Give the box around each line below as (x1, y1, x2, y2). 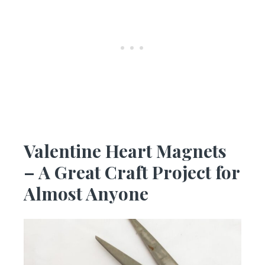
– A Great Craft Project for (24, 160, 240, 185)
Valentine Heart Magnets (24, 139, 227, 163)
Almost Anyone (24, 182, 148, 206)
